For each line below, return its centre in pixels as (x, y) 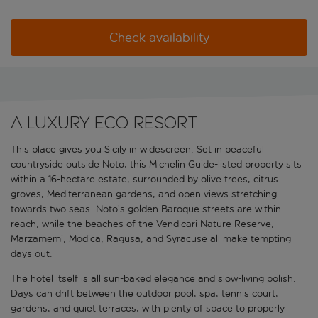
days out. (32, 254)
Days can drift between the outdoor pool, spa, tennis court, (144, 294)
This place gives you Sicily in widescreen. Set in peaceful (137, 150)
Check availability (159, 38)
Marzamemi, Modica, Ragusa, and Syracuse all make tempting (151, 239)
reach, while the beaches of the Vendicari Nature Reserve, (142, 224)
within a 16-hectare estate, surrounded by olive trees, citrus (144, 180)
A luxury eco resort (104, 123)
